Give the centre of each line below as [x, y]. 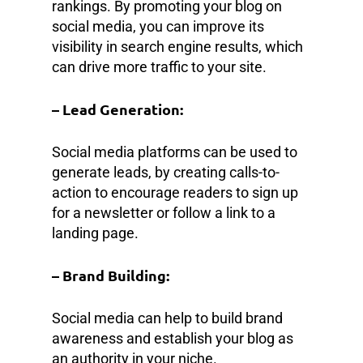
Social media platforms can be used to [175, 152]
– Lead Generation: [117, 109]
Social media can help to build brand [167, 318]
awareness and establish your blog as [173, 338]
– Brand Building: [111, 275]
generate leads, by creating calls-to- [166, 172]
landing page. [95, 233]
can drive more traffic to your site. [159, 66]
